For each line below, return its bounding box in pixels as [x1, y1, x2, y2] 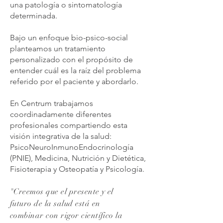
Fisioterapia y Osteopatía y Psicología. [10, 164, 144, 174]
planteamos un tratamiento [10, 44, 106, 53]
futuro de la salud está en [10, 199, 101, 209]
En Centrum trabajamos [10, 99, 93, 108]
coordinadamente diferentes [10, 110, 111, 119]
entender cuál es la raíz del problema [10, 66, 141, 75]
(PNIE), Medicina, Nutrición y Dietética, [10, 153, 146, 163]
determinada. [10, 11, 57, 20]
